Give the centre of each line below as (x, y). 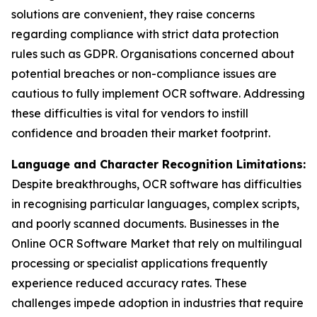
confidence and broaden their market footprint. (141, 133)
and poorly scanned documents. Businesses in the (145, 224)
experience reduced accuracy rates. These (129, 283)
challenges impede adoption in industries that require (157, 303)
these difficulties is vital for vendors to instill (130, 114)
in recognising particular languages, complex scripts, (155, 204)
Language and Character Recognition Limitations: (158, 165)
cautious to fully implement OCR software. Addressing (158, 94)
